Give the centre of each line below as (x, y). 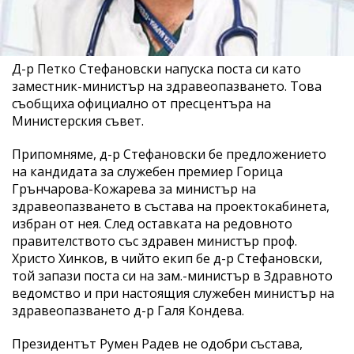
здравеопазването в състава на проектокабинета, (171, 206)
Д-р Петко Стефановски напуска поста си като (156, 68)
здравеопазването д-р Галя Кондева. (128, 310)
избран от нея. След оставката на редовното (152, 223)
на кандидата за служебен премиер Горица (147, 171)
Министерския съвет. (78, 121)
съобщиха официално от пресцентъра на (141, 103)
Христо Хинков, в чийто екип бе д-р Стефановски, (167, 258)
